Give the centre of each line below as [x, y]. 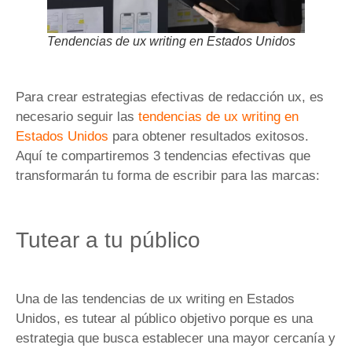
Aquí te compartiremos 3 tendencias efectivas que [163, 156]
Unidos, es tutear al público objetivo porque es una [164, 318]
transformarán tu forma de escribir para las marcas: [168, 176]
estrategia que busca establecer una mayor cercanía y [176, 338]
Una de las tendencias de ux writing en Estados [155, 299]
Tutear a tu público [108, 240]
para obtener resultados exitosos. [209, 137]
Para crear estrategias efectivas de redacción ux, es [170, 97]
